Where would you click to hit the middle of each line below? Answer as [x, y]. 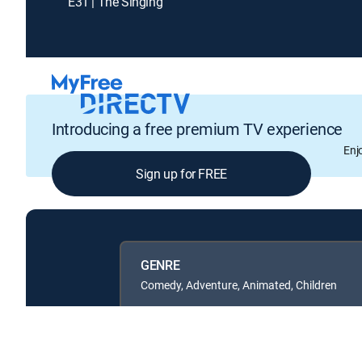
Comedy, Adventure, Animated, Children [239, 284]
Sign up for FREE [181, 174]
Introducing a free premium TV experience [197, 129]
